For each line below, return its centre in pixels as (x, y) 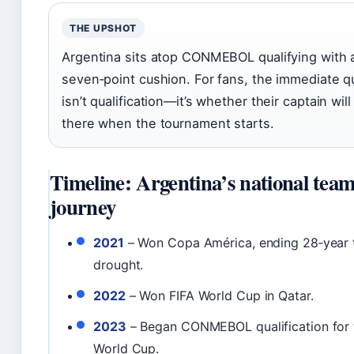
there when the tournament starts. (168, 123)
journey (83, 207)
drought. (119, 265)
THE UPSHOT (104, 28)
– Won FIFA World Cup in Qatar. (219, 296)
